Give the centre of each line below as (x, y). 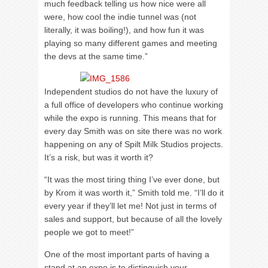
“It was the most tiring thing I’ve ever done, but (132, 179)
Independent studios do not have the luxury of (131, 92)
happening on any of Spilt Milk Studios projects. (134, 144)
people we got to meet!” (89, 232)
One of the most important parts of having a (127, 254)
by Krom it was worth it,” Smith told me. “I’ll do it (134, 193)
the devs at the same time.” (96, 56)
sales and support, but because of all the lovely (133, 219)
